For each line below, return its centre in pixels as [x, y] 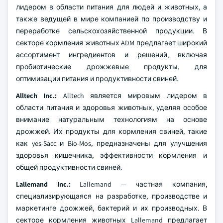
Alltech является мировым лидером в [132, 96]
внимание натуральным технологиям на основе [111, 119]
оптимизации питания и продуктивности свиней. [97, 79]
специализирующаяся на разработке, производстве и [111, 196]
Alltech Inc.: [37, 96]
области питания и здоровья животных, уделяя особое [111, 108]
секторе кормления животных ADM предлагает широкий [111, 43]
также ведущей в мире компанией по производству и [111, 19]
